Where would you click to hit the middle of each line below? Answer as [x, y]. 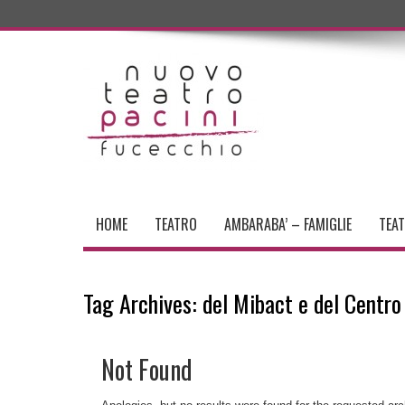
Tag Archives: [143, 303]
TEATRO [176, 224]
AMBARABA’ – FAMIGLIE [288, 224]
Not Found [147, 369]
